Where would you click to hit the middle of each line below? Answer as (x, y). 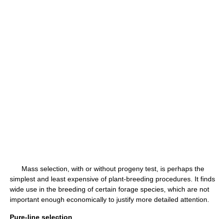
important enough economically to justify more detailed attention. (109, 199)
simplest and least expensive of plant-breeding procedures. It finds (112, 179)
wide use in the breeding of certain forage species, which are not (109, 189)
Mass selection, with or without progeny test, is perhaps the (107, 169)
